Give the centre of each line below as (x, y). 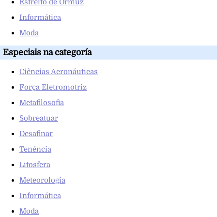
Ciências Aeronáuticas (59, 71)
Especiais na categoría (47, 52)
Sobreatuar (39, 118)
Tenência (35, 149)
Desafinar (36, 133)
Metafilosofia (42, 102)
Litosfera (35, 164)
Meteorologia (42, 180)
